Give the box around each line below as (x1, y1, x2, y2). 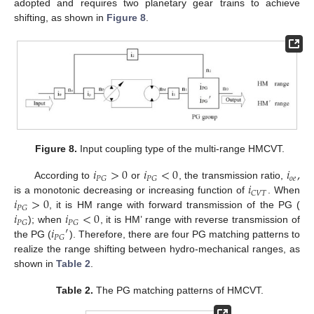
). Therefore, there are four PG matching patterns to (69, 228, 301, 240)
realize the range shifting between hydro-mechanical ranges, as (14, 243, 300, 255)
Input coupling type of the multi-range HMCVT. (77, 143, 285, 155)
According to (34, 170, 93, 182)
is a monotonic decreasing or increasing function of (14, 184, 248, 196)
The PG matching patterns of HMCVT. (93, 285, 264, 296)
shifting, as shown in (14, 11, 107, 23)
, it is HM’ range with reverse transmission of (100, 214, 301, 226)
